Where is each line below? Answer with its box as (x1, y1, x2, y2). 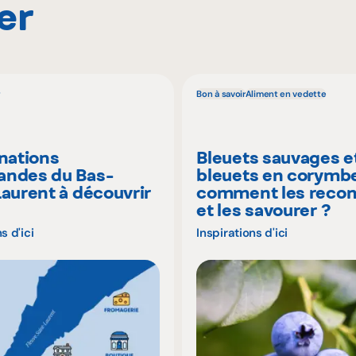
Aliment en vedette (245, 88, 327, 100)
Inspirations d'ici (196, 225, 288, 242)
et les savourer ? (196, 199, 331, 221)
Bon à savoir (196, 88, 246, 100)
